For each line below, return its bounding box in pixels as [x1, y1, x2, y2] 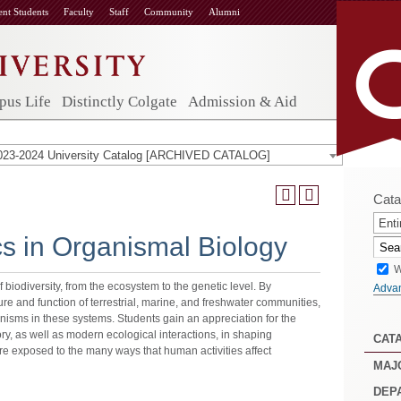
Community [144, 6, 193, 17]
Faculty [64, 6, 94, 17]
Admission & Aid [188, 93, 297, 110]
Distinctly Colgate [62, 93, 177, 110]
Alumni [209, 6, 240, 17]
